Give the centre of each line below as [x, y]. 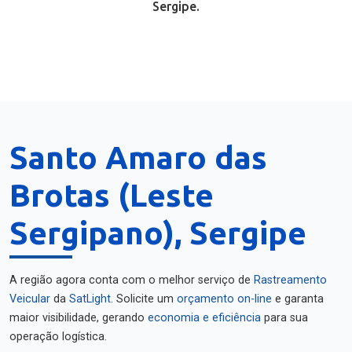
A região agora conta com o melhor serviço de [132, 280]
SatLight [90, 299]
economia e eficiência [204, 318]
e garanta [298, 299]
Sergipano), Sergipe [158, 233]
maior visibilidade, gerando [79, 318]
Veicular [30, 299]
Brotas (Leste [112, 195]
